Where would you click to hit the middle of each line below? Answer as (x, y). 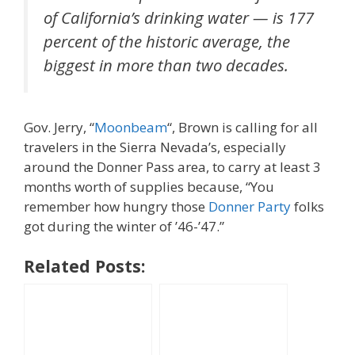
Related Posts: (84, 266)
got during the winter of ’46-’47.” (124, 226)
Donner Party (250, 206)
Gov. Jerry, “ (59, 127)
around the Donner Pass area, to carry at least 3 (172, 166)
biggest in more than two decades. (166, 65)
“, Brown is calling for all (242, 127)
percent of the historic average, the (167, 41)
